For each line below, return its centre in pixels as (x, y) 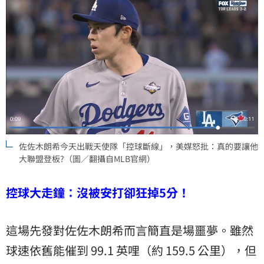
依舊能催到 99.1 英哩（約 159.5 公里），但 (143, 250)
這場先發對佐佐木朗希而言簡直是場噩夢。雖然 (130, 230)
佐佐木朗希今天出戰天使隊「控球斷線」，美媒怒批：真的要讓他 (138, 146)
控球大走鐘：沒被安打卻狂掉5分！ (98, 193)
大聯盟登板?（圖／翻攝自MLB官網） (87, 159)
